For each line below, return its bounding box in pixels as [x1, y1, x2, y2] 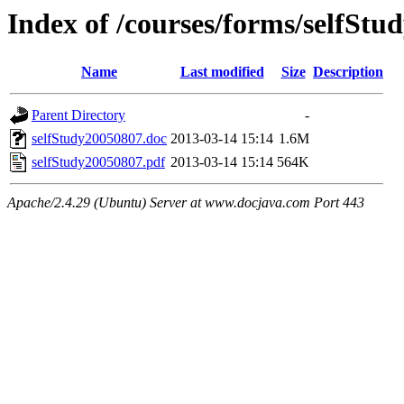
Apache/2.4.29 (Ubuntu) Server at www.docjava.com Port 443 [7, 195, 364, 211]
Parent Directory [32, 107, 125, 124]
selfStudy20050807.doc [32, 131, 167, 147]
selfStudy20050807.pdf [32, 154, 165, 170]
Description [313, 64, 383, 80]
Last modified [179, 64, 264, 80]
